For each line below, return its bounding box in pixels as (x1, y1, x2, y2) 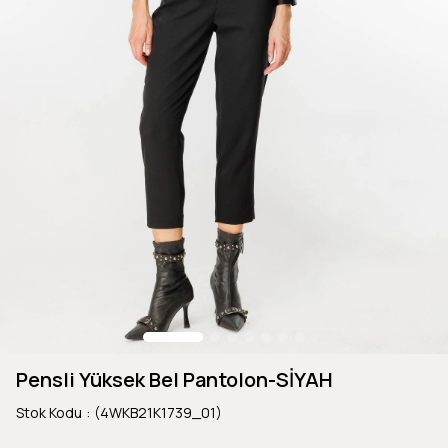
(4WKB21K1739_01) (94, 402, 222, 422)
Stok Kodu (16, 402, 82, 422)
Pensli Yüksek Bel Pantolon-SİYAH (16, 365, 333, 393)
